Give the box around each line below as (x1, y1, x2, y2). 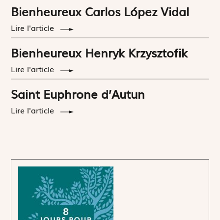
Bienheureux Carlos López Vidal (11, 2, 190, 20)
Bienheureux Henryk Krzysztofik (11, 43, 188, 61)
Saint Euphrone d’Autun (11, 84, 145, 102)
